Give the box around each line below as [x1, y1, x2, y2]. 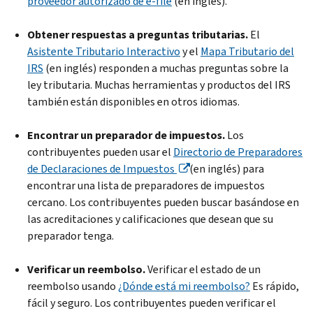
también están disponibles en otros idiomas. [27, 94, 240, 109]
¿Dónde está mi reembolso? [118, 278, 250, 293]
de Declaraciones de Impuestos [27, 161, 177, 176]
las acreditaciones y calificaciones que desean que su [27, 211, 273, 226]
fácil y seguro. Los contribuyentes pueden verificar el [27, 295, 276, 310]
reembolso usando [27, 278, 118, 293]
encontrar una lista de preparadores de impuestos [27, 177, 265, 193]
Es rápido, [250, 278, 299, 293]
